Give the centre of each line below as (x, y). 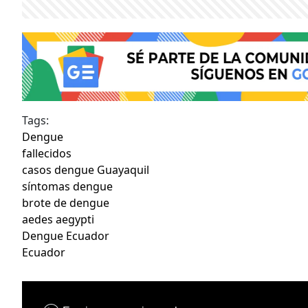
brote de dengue (66, 202)
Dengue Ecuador (66, 235)
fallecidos (47, 153)
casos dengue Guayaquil (86, 169)
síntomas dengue (67, 186)
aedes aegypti (58, 219)
